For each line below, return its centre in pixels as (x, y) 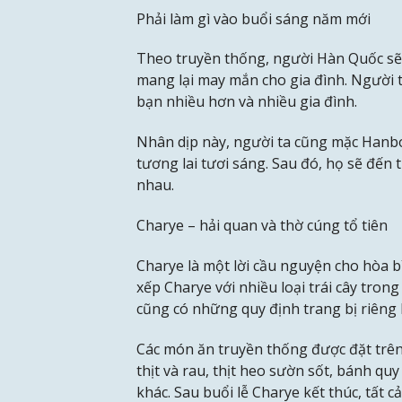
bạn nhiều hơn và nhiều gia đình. (247, 102)
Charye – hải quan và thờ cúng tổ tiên (262, 226)
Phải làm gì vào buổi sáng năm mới (253, 18)
